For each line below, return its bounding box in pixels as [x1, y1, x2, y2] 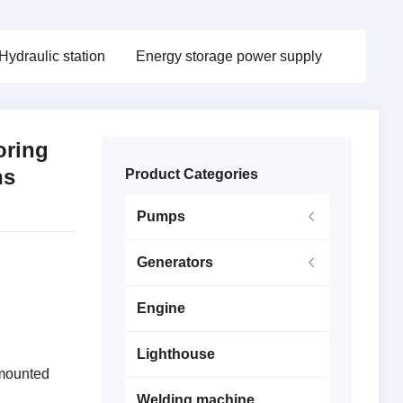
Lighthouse [136, 346, 215, 362]
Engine [136, 300, 185, 316]
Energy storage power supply [135, 49, 322, 64]
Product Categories [124, 166, 258, 182]
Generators [136, 255, 213, 270]
